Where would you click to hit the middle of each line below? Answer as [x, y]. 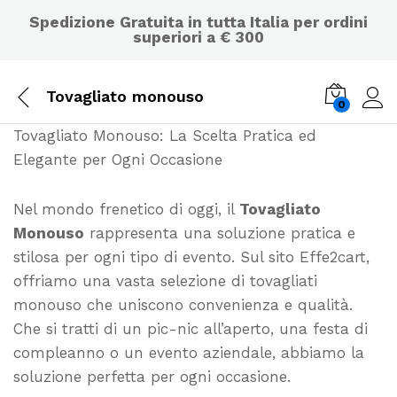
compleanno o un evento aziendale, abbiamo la [189, 352]
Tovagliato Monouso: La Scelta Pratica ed [165, 136]
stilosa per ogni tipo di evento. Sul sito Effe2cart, [191, 257]
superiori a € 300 [198, 37]
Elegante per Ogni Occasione [118, 160]
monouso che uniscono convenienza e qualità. [183, 304]
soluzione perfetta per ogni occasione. [152, 376]
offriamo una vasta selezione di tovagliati [165, 280]
